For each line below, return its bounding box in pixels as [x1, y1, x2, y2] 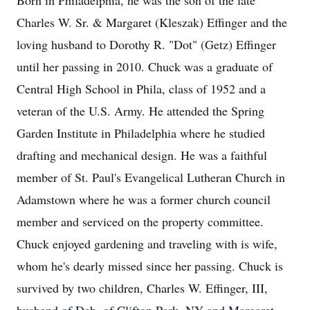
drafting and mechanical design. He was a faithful [17, 147, 267, 163]
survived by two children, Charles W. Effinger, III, [17, 280, 268, 296]
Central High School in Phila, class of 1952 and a [17, 80, 266, 97]
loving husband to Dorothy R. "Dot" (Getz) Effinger [17, 36, 276, 53]
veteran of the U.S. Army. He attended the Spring [17, 102, 264, 119]
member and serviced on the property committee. [17, 213, 264, 230]
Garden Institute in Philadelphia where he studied [17, 125, 265, 141]
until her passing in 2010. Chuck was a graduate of [17, 58, 273, 75]
